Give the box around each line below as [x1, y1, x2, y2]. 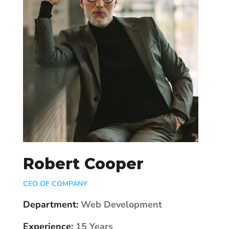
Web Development [78, 198, 162, 211]
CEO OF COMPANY [23, 179, 87, 189]
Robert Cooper [23, 154, 144, 174]
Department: [23, 198, 78, 211]
